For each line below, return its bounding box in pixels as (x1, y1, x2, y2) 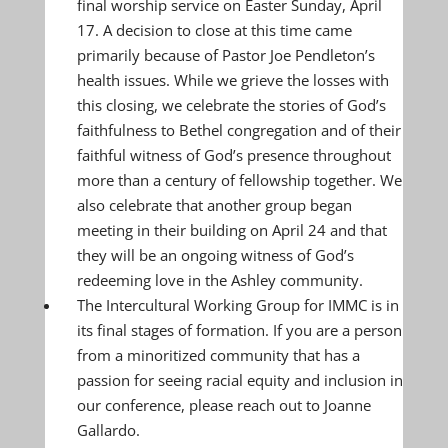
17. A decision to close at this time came (76, 20, 352, 40)
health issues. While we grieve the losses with (76, 70, 389, 90)
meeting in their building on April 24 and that (76, 220, 387, 240)
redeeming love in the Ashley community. (76, 270, 363, 290)
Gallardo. (76, 420, 140, 440)
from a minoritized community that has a (76, 345, 360, 365)
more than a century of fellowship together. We (76, 170, 402, 190)
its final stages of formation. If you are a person (76, 320, 402, 340)
